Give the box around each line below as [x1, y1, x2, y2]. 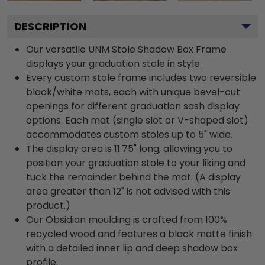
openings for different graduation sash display [26, 99, 240, 114]
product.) [26, 199, 70, 213]
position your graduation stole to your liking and [26, 156, 245, 170]
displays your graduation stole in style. [26, 57, 202, 71]
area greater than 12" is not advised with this [26, 185, 230, 199]
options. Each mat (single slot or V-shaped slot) [26, 114, 248, 128]
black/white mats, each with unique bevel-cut [26, 85, 240, 99]
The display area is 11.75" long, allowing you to [26, 142, 232, 156]
